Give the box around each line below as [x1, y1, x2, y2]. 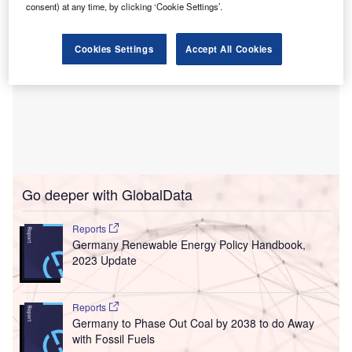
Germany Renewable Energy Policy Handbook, [71, 236, 306, 253]
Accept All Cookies [185, 42, 273, 56]
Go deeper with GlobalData [22, 184, 192, 205]
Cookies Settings [75, 42, 154, 56]
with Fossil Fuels [71, 331, 155, 346]
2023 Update [71, 252, 137, 269]
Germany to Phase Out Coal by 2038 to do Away [71, 315, 314, 331]
